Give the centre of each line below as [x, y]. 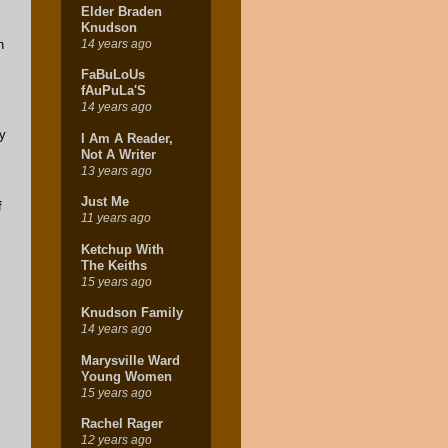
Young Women [126, 376]
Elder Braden [121, 11]
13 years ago [116, 170]
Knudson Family [132, 313]
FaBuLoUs [113, 75]
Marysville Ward [130, 360]
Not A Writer [118, 154]
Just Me [105, 202]
